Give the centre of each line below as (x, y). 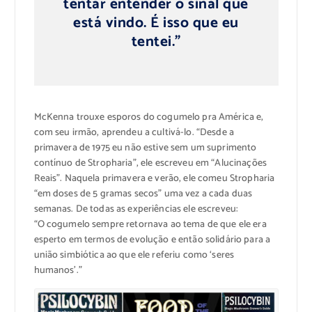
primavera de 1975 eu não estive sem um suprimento (145, 148)
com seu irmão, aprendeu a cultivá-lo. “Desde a (134, 132)
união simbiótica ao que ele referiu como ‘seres (134, 255)
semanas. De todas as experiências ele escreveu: (136, 209)
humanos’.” (58, 270)
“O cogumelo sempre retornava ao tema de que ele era (150, 224)
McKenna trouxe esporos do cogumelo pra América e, (149, 117)
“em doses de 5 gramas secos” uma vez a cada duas (143, 194)
